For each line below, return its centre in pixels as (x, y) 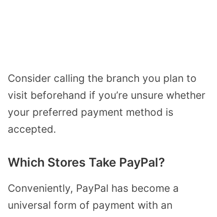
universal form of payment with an (90, 205)
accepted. (32, 129)
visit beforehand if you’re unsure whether (107, 95)
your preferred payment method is (91, 112)
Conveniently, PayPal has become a (93, 188)
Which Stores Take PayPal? (86, 163)
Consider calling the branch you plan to (102, 78)
